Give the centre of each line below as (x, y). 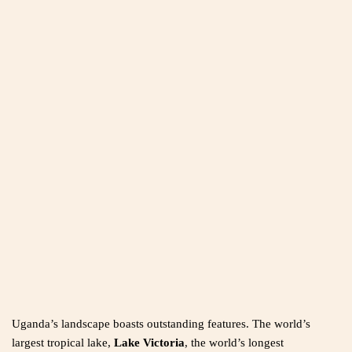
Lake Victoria (149, 343)
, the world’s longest (234, 343)
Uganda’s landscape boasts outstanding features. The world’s (161, 324)
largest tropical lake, (63, 343)
